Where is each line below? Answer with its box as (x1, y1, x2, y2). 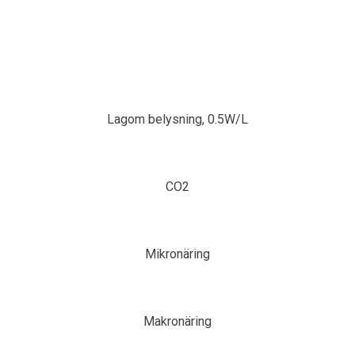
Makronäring (143, 313, 212, 329)
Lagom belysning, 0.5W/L (107, 111, 248, 127)
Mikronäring (145, 246, 210, 261)
